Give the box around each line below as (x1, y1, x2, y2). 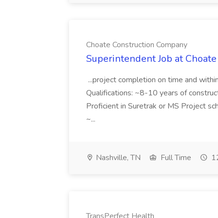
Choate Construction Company (86, 39, 187, 50)
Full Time (159, 152, 191, 163)
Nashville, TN (94, 152, 141, 163)
